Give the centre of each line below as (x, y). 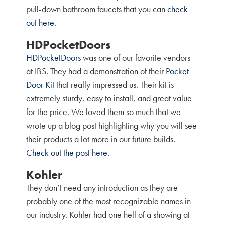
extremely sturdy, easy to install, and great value (109, 98)
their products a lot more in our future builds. (101, 139)
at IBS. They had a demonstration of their (96, 71)
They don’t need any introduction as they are (102, 188)
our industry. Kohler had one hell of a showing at (108, 215)
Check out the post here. (68, 152)
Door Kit (40, 85)
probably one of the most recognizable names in (109, 201)
